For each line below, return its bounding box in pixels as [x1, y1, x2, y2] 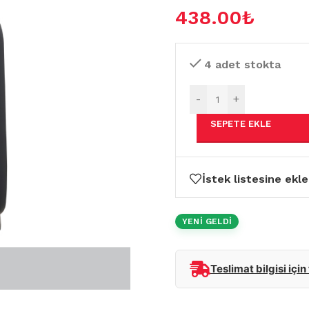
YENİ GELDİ [182, 217, 232, 226]
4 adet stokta [203, 57, 281, 71]
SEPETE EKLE [210, 118, 271, 129]
